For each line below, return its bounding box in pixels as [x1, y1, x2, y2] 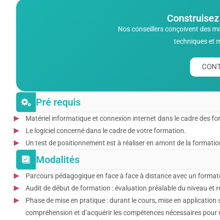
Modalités [36, 153, 80, 165]
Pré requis [36, 96, 81, 108]
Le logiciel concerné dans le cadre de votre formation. [26, 126, 186, 135]
